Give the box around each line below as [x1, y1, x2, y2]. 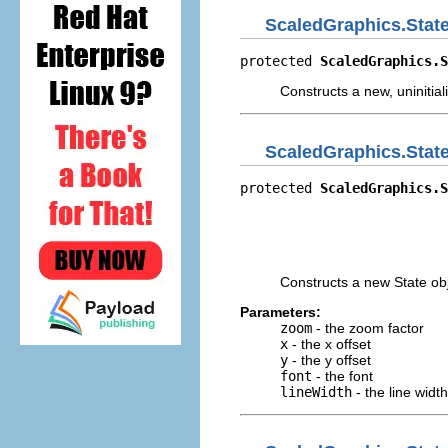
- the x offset [288, 335, 371, 352]
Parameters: [240, 303, 321, 320]
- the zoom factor [312, 319, 424, 336]
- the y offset [288, 351, 371, 368]
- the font [312, 367, 373, 384]
